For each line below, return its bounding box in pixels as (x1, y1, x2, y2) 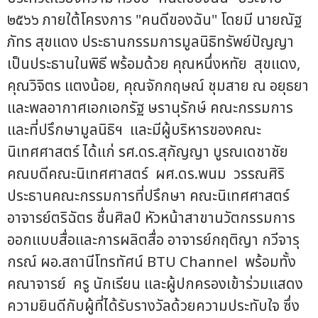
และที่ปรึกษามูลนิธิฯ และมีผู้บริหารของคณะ (7, 119, 261, 141)
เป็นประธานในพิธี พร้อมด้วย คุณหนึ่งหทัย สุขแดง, (7, 53, 308, 75)
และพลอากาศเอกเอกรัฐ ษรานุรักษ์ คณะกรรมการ (7, 97, 293, 119)
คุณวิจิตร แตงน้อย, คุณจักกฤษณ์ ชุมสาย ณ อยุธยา (7, 75, 309, 97)
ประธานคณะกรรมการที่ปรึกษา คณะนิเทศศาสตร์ (7, 185, 293, 207)
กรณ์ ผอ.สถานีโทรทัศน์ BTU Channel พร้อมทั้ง (7, 251, 296, 273)
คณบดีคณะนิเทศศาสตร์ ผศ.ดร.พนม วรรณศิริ (7, 163, 285, 185)
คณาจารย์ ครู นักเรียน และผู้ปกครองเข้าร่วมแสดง (7, 273, 303, 295)
